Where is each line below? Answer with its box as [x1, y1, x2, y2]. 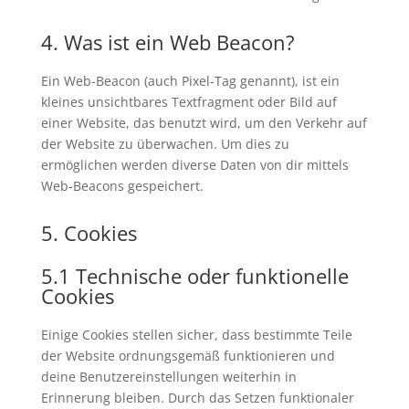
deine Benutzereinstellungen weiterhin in [40, 367, 297, 385]
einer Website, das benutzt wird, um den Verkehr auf [40, 113, 367, 131]
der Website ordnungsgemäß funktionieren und [40, 346, 335, 364]
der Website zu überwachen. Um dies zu [40, 134, 289, 152]
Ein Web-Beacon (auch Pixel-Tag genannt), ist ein [40, 71, 340, 89]
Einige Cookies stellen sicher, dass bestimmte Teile [40, 325, 352, 343]
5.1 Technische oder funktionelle [40, 261, 349, 289]
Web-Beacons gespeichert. [40, 176, 204, 194]
